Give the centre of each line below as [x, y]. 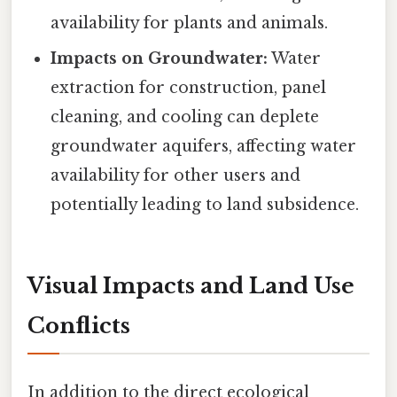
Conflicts [79, 326]
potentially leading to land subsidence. [205, 204]
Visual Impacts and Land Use [191, 286]
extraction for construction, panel [189, 87]
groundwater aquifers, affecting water [204, 146]
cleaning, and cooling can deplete [185, 117]
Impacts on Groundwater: [160, 58]
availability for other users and [176, 175]
